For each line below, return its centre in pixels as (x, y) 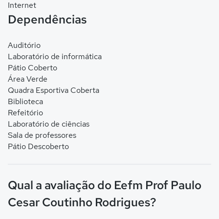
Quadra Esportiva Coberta (54, 90)
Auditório (24, 45)
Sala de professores (42, 135)
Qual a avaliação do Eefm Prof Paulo (105, 185)
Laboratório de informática (55, 56)
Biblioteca (25, 101)
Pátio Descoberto (38, 146)
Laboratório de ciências (49, 124)
